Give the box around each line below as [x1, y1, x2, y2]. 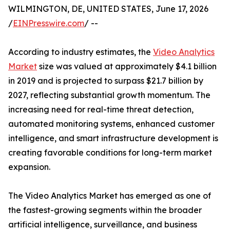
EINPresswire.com [13, 18, 84, 29]
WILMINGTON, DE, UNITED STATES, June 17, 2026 [8, 4, 208, 14]
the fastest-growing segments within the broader [8, 205, 202, 216]
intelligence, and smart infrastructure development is [8, 133, 218, 144]
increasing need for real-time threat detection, [8, 104, 194, 115]
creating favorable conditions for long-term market [8, 147, 212, 158]
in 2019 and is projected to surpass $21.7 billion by [8, 75, 203, 86]
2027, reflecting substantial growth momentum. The [8, 90, 210, 101]
